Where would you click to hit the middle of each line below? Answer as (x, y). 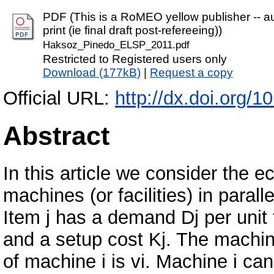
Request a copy (191, 73)
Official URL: (59, 98)
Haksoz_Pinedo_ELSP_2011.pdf (116, 45)
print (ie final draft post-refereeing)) (132, 31)
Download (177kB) (91, 73)
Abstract (56, 136)
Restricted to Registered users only (135, 59)
